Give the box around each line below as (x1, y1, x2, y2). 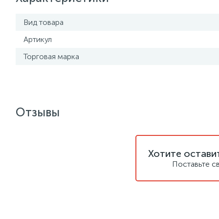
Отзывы (16, 105, 60, 119)
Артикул (23, 35, 52, 44)
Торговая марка (23, 52, 79, 61)
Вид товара (23, 18, 64, 27)
